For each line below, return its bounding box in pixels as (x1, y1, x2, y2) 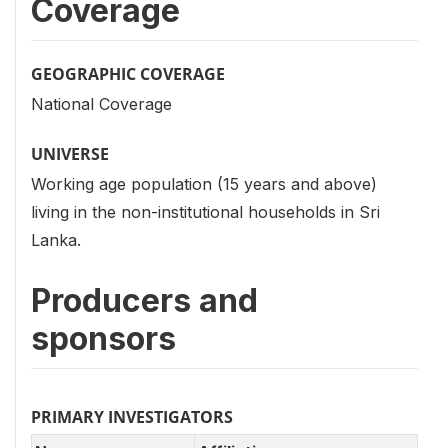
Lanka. (31, 230, 81, 251)
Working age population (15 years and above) (31, 174, 377, 195)
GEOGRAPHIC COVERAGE (31, 63, 225, 85)
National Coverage (31, 94, 172, 115)
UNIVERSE (31, 143, 109, 166)
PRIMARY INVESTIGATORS (31, 406, 233, 429)
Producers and (31, 281, 258, 321)
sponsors (31, 319, 176, 359)
